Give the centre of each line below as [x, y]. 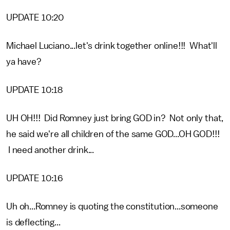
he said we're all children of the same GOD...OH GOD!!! [113, 134]
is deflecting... [33, 222]
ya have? [24, 62]
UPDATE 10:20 [35, 17]
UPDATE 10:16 [35, 178]
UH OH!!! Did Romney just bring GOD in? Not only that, [115, 118]
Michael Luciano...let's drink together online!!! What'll [112, 46]
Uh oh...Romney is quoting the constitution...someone [112, 206]
